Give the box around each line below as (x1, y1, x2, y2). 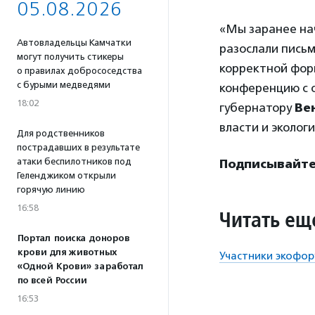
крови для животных (17, 247, 117, 258)
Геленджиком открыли (17, 170, 116, 181)
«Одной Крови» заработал (17, 261, 143, 272)
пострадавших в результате (17, 142, 140, 153)
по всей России (17, 275, 86, 286)
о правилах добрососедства (17, 65, 142, 76)
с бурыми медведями (17, 79, 110, 90)
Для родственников (17, 128, 105, 139)
